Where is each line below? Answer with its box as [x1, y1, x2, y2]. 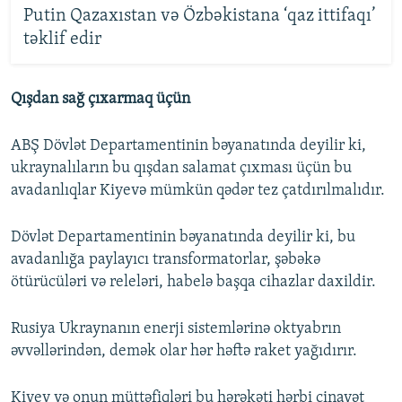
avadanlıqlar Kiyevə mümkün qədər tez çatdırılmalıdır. [11, 181, 385, 199]
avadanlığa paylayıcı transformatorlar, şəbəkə [11, 250, 320, 268]
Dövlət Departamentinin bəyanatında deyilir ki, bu [11, 228, 355, 246]
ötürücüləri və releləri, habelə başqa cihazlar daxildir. [11, 273, 376, 291]
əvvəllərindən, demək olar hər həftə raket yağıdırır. [11, 342, 357, 360]
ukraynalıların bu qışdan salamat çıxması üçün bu [11, 159, 352, 177]
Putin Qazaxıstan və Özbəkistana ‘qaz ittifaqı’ [22, 7, 376, 26]
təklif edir [22, 31, 101, 49]
